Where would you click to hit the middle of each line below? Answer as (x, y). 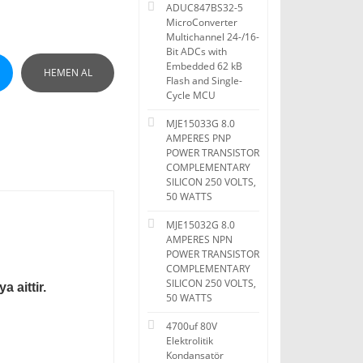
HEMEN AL (68, 73)
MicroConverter (202, 22)
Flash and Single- (204, 81)
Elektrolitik (190, 341)
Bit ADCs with (196, 51)
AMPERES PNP (199, 138)
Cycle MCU (191, 95)
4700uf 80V (192, 326)
